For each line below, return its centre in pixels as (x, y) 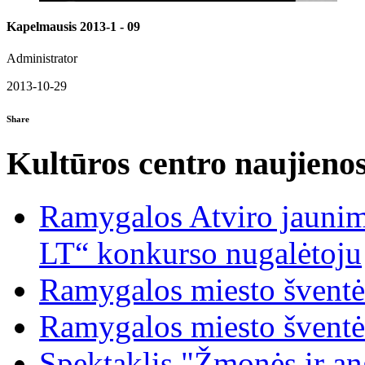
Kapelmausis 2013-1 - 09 (73, 26)
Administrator (42, 58)
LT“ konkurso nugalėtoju (200, 253)
